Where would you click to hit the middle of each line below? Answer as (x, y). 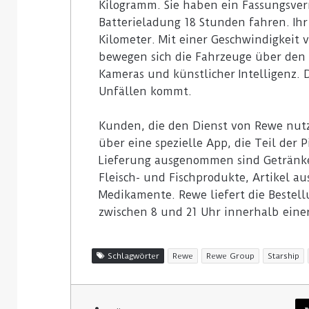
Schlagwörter (132, 256)
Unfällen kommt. (145, 91)
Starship (283, 256)
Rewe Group (230, 256)
